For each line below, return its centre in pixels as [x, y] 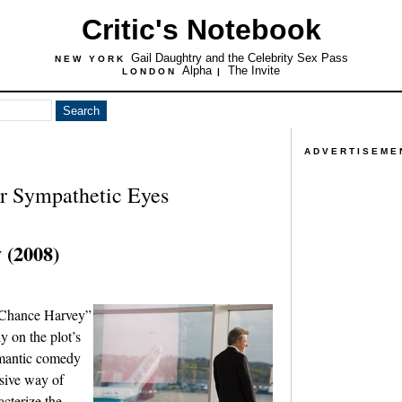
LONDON [152, 71]
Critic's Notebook [201, 30]
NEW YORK [92, 59]
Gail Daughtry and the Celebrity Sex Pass [239, 58]
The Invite [254, 70]
